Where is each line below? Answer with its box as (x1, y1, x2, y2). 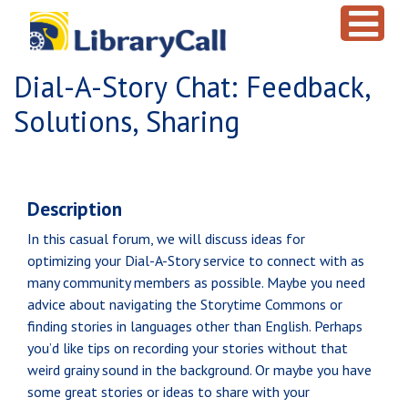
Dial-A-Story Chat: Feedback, (14, 67, 370, 106)
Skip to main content (8, 10, 136, 28)
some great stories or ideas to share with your (27, 382, 310, 401)
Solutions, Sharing (14, 102, 240, 140)
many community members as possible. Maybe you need (27, 273, 365, 291)
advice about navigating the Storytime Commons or (27, 295, 342, 313)
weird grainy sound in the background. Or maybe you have (27, 361, 372, 379)
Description (27, 197, 122, 221)
